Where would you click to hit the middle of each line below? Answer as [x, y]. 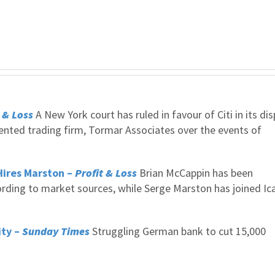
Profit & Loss [106, 173]
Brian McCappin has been [195, 173]
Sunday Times [56, 231]
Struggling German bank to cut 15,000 [178, 231]
